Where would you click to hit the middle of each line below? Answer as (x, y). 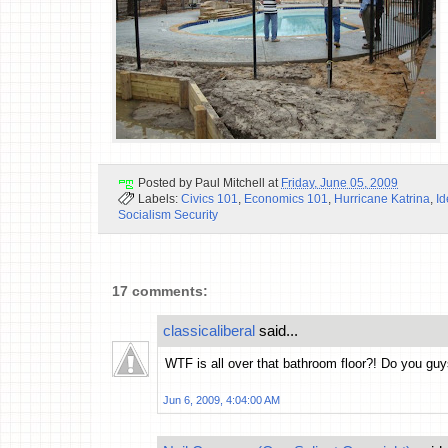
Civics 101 (209, 199)
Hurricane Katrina (382, 199)
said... (276, 331)
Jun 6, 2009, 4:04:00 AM (221, 400)
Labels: (159, 199)
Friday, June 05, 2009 (339, 183)
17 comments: (160, 291)
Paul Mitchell (230, 183)
